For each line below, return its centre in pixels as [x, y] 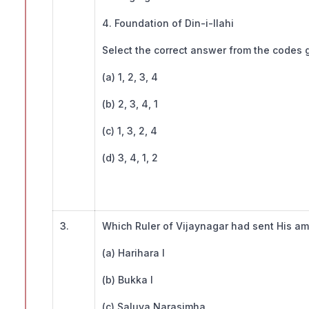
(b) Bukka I [128, 280]
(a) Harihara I [133, 253]
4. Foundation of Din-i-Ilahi [169, 23]
